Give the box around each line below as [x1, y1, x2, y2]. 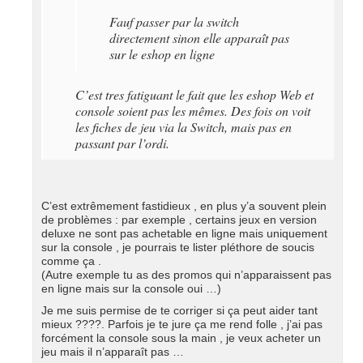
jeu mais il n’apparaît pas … [41, 345, 184, 359]
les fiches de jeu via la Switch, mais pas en [75, 118, 292, 136]
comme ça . [41, 254, 101, 268]
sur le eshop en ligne [109, 45, 215, 63]
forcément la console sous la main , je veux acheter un [41, 331, 321, 345]
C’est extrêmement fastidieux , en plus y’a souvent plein [41, 199, 327, 213]
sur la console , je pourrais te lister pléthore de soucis [41, 241, 314, 254]
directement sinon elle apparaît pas [109, 29, 289, 47]
